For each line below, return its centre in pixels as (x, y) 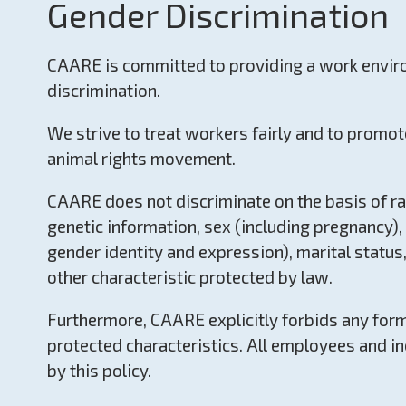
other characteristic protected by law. (190, 277)
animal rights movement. (141, 158)
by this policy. (99, 370)
